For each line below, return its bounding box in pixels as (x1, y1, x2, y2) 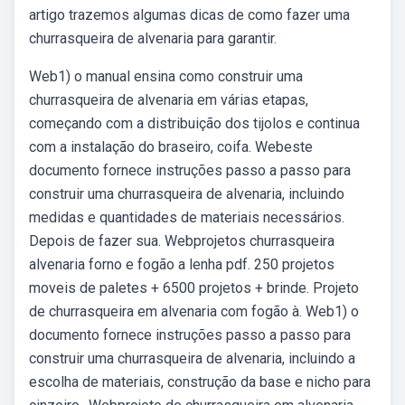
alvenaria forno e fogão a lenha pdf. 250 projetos (29, 256, 334, 273)
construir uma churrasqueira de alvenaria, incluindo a (29, 350, 355, 367)
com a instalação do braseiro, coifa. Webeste (29, 138, 313, 155)
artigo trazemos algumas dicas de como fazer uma (29, 6, 350, 24)
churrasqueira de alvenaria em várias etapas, (29, 91, 308, 108)
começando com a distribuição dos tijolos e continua (29, 115, 360, 132)
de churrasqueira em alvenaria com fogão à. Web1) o (29, 303, 359, 320)
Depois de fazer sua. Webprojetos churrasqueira (29, 232, 334, 250)
